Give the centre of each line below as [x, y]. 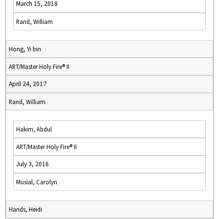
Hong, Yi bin [25, 49]
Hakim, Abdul [34, 129]
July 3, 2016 [33, 164]
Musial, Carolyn [37, 182]
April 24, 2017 [28, 84]
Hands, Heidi [25, 209]
